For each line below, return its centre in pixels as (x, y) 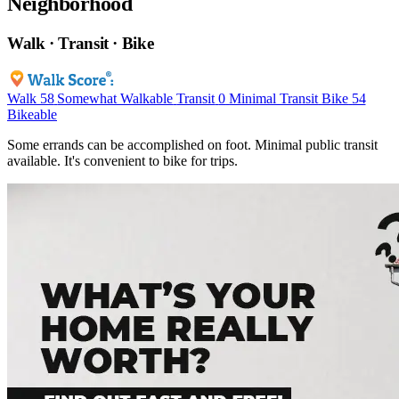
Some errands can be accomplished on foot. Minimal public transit (192, 144)
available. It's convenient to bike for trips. (122, 160)
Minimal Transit (274, 98)
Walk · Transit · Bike (81, 44)
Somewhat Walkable (115, 98)
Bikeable (32, 114)
